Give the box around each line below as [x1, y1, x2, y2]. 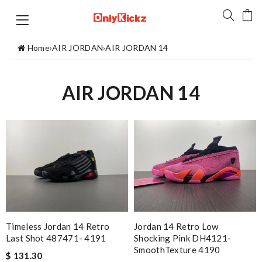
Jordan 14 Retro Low [134, 220, 219, 232]
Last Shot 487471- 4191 [6, 232, 106, 243]
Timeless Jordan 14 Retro [6, 220, 110, 232]
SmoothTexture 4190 [134, 244, 220, 255]
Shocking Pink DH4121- [134, 232, 232, 243]
